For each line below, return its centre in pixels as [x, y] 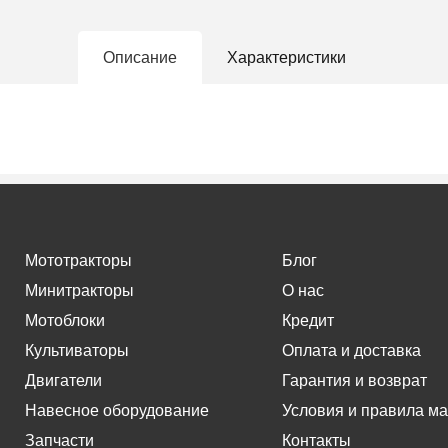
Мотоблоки [65, 320]
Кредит [307, 320]
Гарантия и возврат [354, 380]
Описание [139, 57]
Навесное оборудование [117, 410]
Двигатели [63, 380]
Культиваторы [77, 350]
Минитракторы [79, 290]
